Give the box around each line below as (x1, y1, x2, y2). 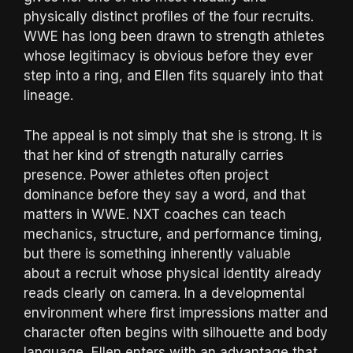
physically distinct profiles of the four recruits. (24, 9, 314, 25)
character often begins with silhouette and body (24, 324, 328, 340)
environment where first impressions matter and (24, 304, 328, 321)
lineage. (24, 87, 73, 104)
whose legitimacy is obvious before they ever (24, 48, 313, 65)
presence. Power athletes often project (24, 166, 269, 183)
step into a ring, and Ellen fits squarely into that (24, 68, 323, 84)
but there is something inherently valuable (24, 245, 291, 262)
